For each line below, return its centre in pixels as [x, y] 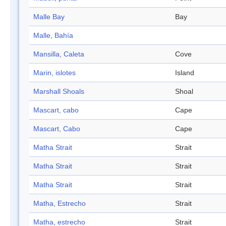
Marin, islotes [54, 73]
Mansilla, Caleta [59, 54]
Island [185, 73]
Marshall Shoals [59, 92]
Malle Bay [49, 17]
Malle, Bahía [53, 36]
